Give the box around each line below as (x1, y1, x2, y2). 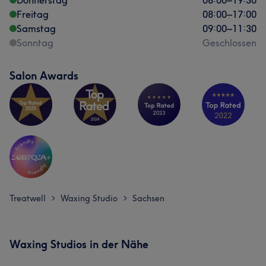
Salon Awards (9, 69, 78, 83)
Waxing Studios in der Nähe (9, 237, 148, 251)
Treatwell (9, 193, 46, 204)
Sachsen (132, 193, 164, 204)
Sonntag (17, 37, 53, 49)
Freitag (17, 8, 49, 20)
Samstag (17, 23, 56, 34)
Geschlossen (202, 37, 256, 49)
